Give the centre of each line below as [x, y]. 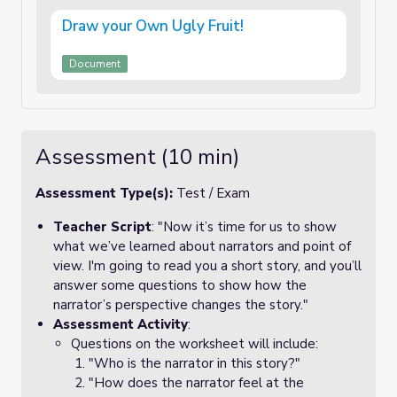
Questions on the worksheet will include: [195, 344]
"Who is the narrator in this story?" [195, 363]
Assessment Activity [121, 324]
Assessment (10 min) [137, 157]
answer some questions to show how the [180, 285]
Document [95, 64]
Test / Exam [213, 193]
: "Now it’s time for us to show [244, 227]
